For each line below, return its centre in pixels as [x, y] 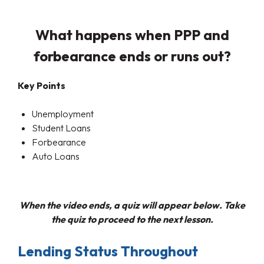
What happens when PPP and [132, 34]
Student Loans [61, 128]
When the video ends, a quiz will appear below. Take [132, 205]
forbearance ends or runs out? [132, 56]
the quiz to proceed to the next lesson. [132, 219]
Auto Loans [56, 156]
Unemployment [63, 113]
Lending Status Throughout [108, 251]
